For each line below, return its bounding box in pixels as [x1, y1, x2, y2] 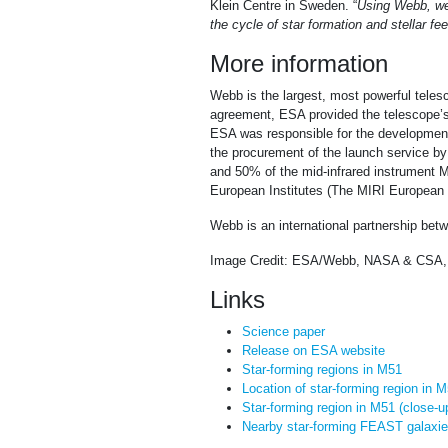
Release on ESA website [242, 343, 385, 359]
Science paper [242, 324, 325, 340]
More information [210, 50, 388, 78]
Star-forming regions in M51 [242, 362, 402, 378]
